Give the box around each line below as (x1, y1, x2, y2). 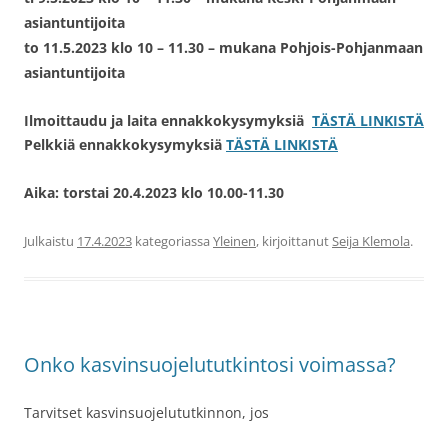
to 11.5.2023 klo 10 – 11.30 (24, 38, 204, 58)
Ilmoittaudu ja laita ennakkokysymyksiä (24, 111, 304, 131)
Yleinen (213, 232, 256, 251)
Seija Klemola (332, 232, 410, 251)
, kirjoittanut (256, 232, 332, 251)
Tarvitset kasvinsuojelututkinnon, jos (24, 403, 269, 423)
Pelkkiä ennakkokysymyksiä (24, 135, 226, 155)
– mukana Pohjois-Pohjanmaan (204, 38, 423, 58)
